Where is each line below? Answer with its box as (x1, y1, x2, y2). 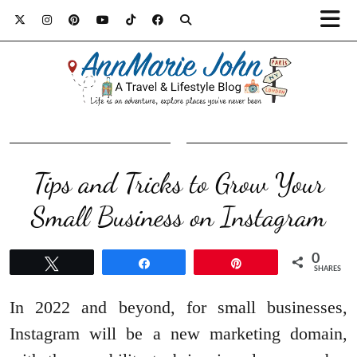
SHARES (314, 265, 342, 273)
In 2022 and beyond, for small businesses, (10, 297, 347, 318)
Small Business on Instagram (31, 200, 326, 234)
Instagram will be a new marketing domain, (10, 324, 347, 344)
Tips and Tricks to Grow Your (33, 167, 324, 201)
